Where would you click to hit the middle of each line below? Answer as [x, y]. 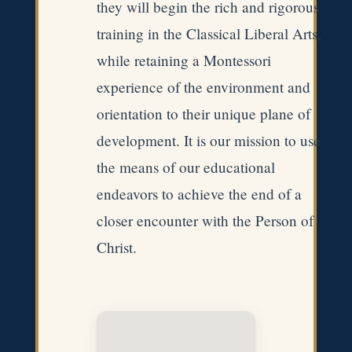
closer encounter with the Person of [205, 220]
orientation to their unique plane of [203, 113]
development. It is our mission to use [208, 140]
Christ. [116, 247]
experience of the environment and [203, 86]
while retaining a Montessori [183, 60]
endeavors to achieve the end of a [199, 193]
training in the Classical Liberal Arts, [209, 33]
